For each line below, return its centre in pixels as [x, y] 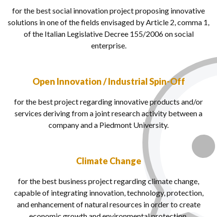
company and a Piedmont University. [108, 125]
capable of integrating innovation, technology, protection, [108, 193]
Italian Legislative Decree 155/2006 [104, 34]
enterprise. [108, 46]
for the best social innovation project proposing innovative [108, 11]
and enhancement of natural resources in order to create [108, 204]
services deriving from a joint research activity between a [108, 113]
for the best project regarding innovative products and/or [108, 102]
